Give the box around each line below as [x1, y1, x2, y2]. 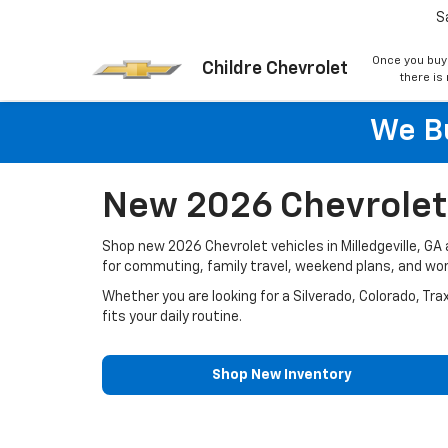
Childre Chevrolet [202, 60, 348, 78]
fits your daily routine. [102, 310, 242, 324]
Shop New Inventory [212, 368, 352, 382]
